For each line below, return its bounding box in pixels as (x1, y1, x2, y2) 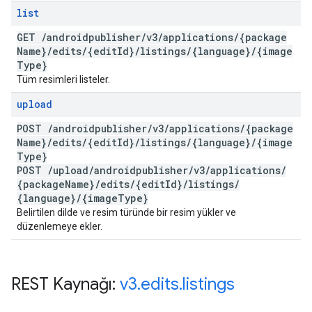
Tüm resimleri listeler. (17, 74, 110, 85)
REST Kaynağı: (11, 274, 120, 295)
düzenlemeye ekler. (17, 221, 102, 232)
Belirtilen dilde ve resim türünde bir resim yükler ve (17, 207, 236, 218)
